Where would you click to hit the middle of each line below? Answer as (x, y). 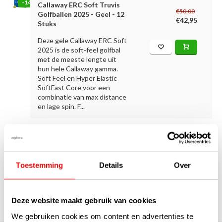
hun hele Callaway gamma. (78, 69)
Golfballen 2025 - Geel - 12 (81, 14)
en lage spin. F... (61, 106)
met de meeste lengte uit (77, 59)
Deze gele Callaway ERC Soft (83, 40)
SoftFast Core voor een (74, 87)
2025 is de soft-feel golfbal (79, 50)
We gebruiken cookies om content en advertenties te (102, 216)
